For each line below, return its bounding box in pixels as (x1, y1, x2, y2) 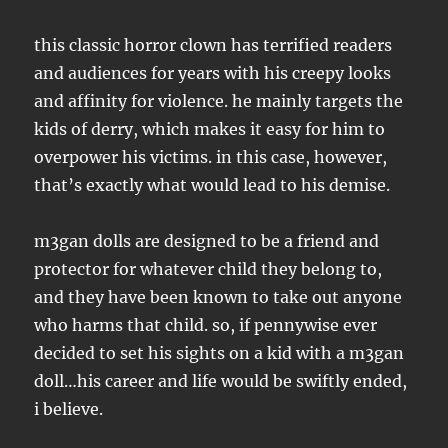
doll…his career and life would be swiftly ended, (34, 371, 408, 392)
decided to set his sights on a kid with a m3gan (34, 343, 405, 364)
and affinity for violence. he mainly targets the (34, 91, 404, 112)
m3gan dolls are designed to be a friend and (34, 231, 380, 252)
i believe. (34, 399, 104, 420)
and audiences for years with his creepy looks (34, 63, 392, 84)
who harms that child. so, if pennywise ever (34, 315, 378, 336)
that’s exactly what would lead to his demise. (34, 175, 391, 196)
